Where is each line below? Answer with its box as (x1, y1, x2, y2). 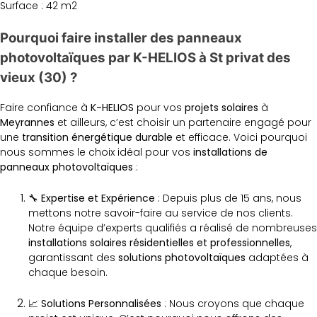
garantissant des (28, 250, 118, 265)
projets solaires (185, 100, 258, 115)
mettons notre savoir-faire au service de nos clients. (28, 206, 293, 221)
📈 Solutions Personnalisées (28, 296, 161, 311)
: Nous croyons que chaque (161, 296, 304, 311)
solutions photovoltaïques (118, 250, 246, 265)
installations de (193, 145, 267, 160)
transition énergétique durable (22, 130, 173, 145)
